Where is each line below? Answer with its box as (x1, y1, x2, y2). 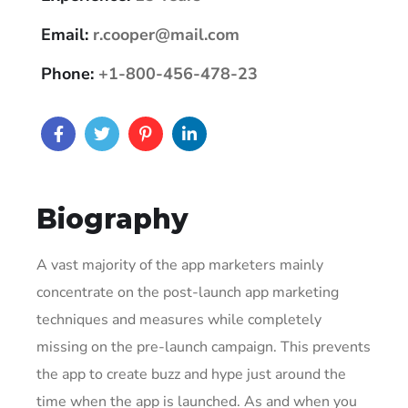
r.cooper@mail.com (93, 24, 240, 46)
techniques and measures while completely (36, 310, 321, 331)
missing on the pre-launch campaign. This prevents (36, 337, 371, 358)
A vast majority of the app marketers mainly (36, 255, 323, 276)
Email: (41, 24, 88, 46)
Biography (36, 202, 189, 237)
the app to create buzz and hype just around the (36, 364, 346, 385)
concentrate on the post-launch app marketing (36, 282, 339, 303)
